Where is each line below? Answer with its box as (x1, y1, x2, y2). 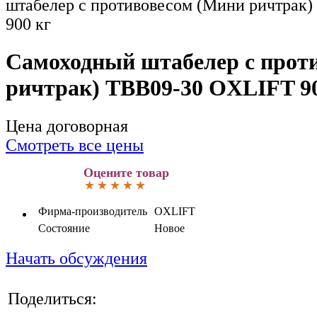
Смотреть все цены (6, 135, 144, 154)
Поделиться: (8, 289, 97, 308)
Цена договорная (6, 116, 128, 135)
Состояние (38, 221, 90, 234)
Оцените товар (83, 165, 169, 180)
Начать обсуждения (6, 248, 147, 267)
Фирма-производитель (38, 204, 147, 217)
